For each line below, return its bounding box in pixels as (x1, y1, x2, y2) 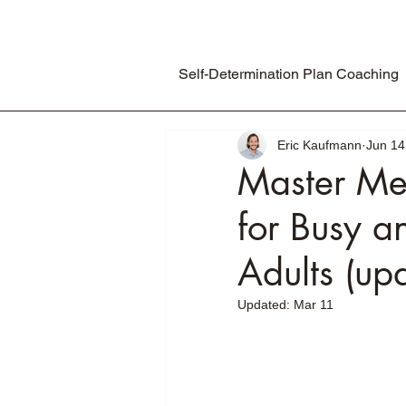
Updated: (237, 297, 294, 312)
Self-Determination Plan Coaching (178, 65, 399, 82)
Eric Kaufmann (277, 137, 362, 152)
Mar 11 (294, 297, 333, 312)
